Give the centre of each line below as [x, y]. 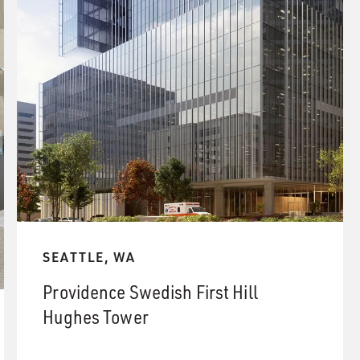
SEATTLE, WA [89, 256]
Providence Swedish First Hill [150, 291]
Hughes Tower [96, 316]
